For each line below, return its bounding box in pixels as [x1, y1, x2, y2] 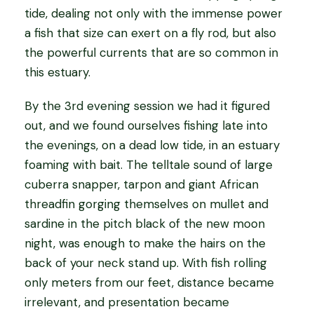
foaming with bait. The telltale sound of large [25, 157, 273, 172]
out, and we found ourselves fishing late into [25, 118, 268, 133]
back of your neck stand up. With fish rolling [25, 255, 267, 271]
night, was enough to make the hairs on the [25, 235, 266, 251]
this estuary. [25, 64, 90, 80]
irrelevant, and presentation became [25, 294, 229, 310]
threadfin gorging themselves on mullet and [25, 196, 268, 212]
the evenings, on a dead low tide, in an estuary [25, 137, 280, 153]
